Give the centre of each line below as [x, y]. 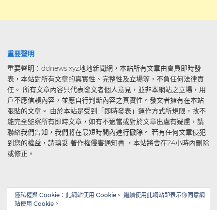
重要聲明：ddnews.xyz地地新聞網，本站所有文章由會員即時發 [104, 69]
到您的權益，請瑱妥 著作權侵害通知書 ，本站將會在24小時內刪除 [108, 143]
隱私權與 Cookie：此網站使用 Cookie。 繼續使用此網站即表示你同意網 [110, 195]
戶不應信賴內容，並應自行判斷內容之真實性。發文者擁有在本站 [106, 101]
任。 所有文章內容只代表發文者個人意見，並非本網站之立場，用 [107, 90]
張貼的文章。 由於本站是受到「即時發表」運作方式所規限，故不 [107, 111]
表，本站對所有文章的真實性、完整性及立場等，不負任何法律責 [106, 79]
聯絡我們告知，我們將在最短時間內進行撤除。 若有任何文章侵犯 [107, 132]
